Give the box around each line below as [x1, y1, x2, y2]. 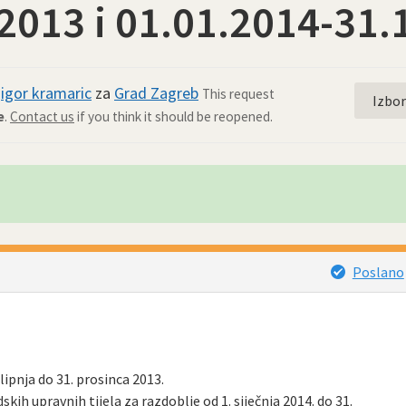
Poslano [352, 262, 404, 281]
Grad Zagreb [114, 82, 198, 103]
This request [202, 85, 275, 102]
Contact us [10, 108, 74, 125]
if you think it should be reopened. [74, 108, 273, 125]
